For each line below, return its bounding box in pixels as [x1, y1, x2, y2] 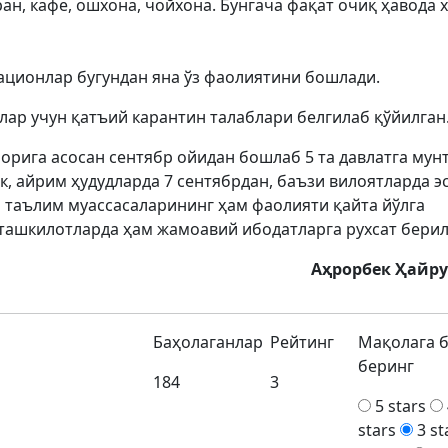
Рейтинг [270, 331, 335, 353]
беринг [358, 355, 415, 377]
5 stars [375, 395, 427, 417]
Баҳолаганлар [153, 331, 264, 353]
